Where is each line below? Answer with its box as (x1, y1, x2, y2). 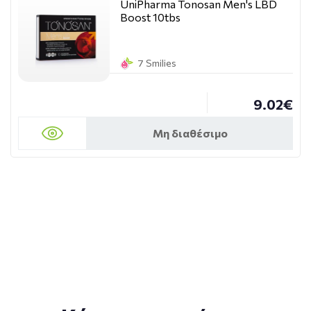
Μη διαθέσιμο (152, 126, 228, 140)
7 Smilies (137, 57, 176, 69)
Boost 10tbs (120, 10, 180, 24)
